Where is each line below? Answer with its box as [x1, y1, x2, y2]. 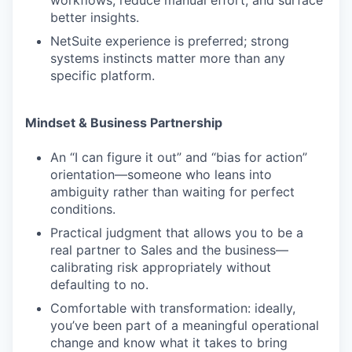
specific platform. [50, 68, 155, 83]
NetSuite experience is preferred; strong [50, 33, 289, 49]
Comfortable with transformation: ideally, [50, 300, 295, 316]
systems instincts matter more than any [50, 50, 285, 66]
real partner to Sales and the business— [50, 242, 288, 258]
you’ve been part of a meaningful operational [50, 317, 319, 333]
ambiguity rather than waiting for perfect [50, 184, 295, 200]
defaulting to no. [50, 277, 148, 292]
